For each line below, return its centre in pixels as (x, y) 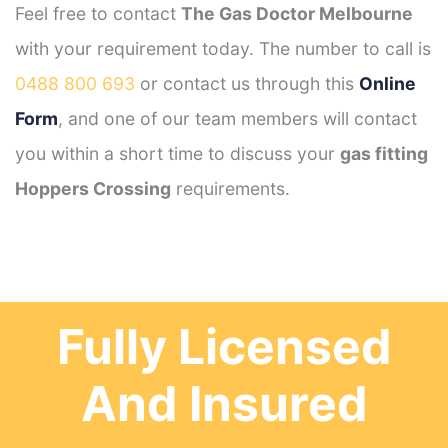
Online (387, 83)
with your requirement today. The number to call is (223, 48)
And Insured (224, 403)
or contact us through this (247, 83)
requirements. (230, 188)
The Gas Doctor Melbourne (297, 13)
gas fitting (384, 153)
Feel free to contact (98, 13)
